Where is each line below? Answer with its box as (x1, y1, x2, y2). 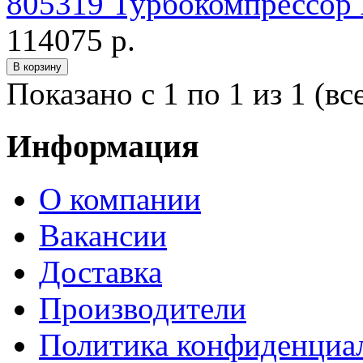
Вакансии (39, 217, 167, 253)
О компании (39, 181, 201, 216)
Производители (39, 290, 246, 326)
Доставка (39, 254, 162, 289)
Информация (6, 128, 199, 165)
